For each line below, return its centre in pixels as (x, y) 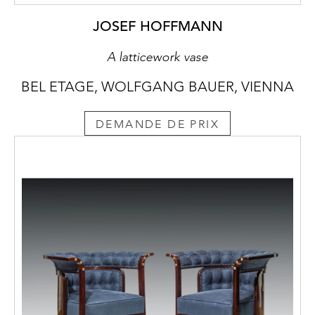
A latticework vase (157, 57)
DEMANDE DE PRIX (157, 124)
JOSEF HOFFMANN (157, 26)
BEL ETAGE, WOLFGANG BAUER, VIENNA (157, 86)
